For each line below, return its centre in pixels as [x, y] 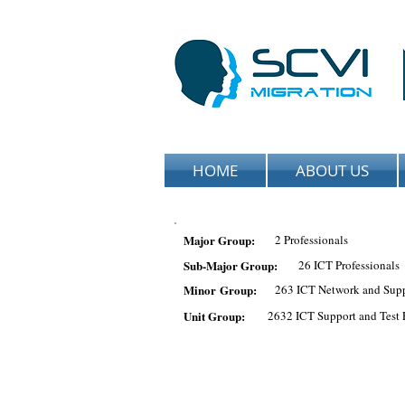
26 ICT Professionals [349, 265]
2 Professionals [311, 240]
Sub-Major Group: [231, 265]
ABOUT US [332, 170]
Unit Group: [214, 316]
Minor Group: [220, 290]
